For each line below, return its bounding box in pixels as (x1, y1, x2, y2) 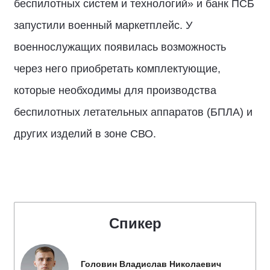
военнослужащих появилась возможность (14, 40, 226, 53)
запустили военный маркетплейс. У (14, 19, 192, 31)
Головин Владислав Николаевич (81, 259, 221, 269)
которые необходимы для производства (14, 84, 216, 96)
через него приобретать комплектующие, (14, 62, 221, 75)
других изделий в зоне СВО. (14, 127, 156, 140)
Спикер (108, 215, 162, 231)
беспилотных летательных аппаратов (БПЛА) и (14, 105, 253, 118)
